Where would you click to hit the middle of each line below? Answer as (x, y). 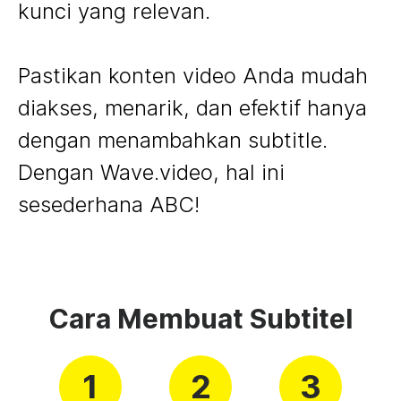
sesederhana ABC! (109, 204)
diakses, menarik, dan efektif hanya (192, 107)
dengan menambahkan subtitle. (173, 140)
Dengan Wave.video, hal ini (151, 172)
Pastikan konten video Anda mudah (193, 75)
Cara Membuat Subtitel (200, 318)
